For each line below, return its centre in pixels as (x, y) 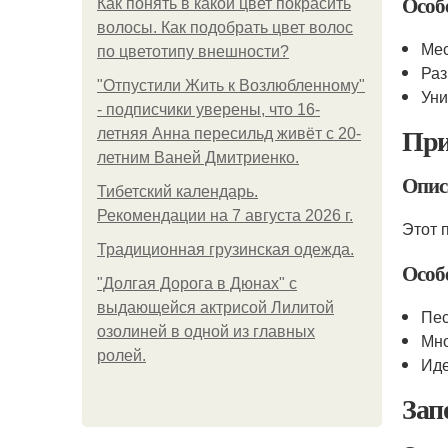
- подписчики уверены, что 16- (208, 109)
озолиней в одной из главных (206, 331)
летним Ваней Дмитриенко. (198, 157)
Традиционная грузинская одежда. (225, 249)
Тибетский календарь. (177, 191)
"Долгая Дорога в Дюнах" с (197, 283)
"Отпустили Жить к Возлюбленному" (231, 85)
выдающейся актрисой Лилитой (215, 307)
